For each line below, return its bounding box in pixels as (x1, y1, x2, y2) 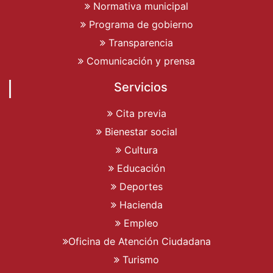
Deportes (116, 180, 163, 193)
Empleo (120, 216, 158, 229)
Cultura (121, 143, 158, 156)
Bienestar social (101, 125, 177, 138)
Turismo (119, 253, 159, 266)
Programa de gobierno (85, 18, 193, 30)
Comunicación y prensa (83, 54, 195, 67)
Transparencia (105, 36, 173, 49)
